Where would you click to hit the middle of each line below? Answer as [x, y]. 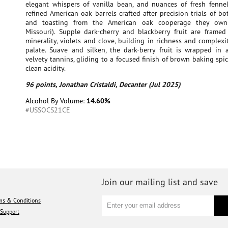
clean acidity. [46, 68]
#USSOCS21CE [48, 110]
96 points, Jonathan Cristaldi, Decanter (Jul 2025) [103, 84]
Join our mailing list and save [160, 182]
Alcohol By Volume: [56, 101]
